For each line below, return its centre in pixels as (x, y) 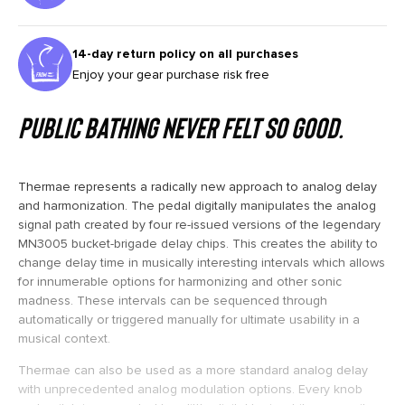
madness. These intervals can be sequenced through (173, 300)
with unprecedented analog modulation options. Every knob (190, 390)
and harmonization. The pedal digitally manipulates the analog (197, 205)
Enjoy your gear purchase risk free (171, 74)
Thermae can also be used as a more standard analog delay (193, 371)
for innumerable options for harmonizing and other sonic (180, 281)
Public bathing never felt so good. (181, 126)
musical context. (64, 338)
